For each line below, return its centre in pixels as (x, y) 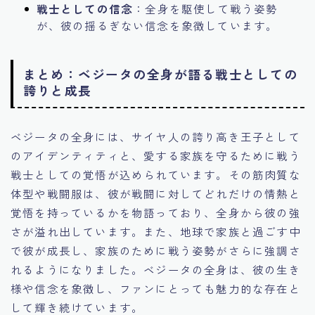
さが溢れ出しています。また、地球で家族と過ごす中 (156, 231)
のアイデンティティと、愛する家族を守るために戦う (156, 155)
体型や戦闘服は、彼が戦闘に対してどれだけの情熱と (156, 193)
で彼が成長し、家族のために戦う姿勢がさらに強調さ (156, 250)
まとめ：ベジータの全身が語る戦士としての (160, 73)
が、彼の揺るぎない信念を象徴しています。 (157, 26)
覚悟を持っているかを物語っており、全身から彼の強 (156, 212)
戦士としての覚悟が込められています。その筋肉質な (156, 174)
